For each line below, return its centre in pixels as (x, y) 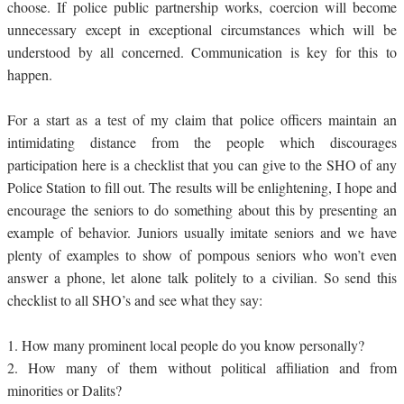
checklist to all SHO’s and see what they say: (135, 299)
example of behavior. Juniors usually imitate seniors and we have (202, 232)
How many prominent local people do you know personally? (193, 344)
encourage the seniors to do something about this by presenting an (202, 209)
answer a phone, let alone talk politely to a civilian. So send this (202, 277)
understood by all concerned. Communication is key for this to (202, 51)
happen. (32, 74)
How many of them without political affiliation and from (213, 367)
